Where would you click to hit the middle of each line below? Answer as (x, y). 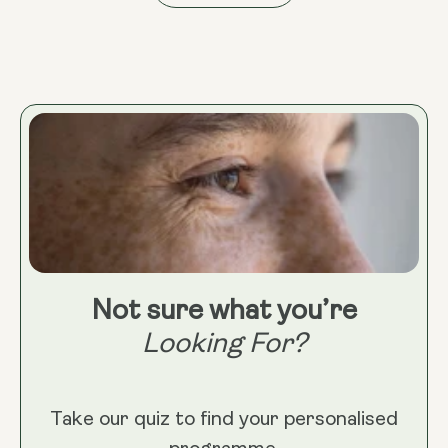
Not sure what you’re (224, 311)
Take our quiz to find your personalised (224, 420)
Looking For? (224, 344)
